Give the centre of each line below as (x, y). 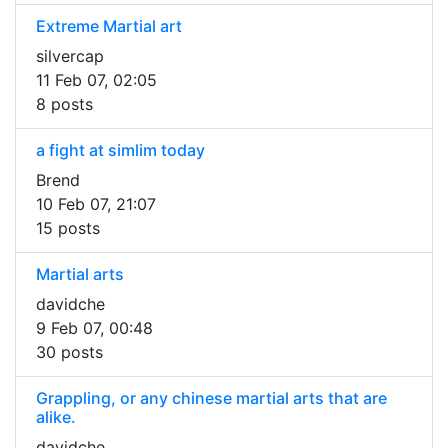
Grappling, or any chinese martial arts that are (211, 398)
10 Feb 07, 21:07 (96, 204)
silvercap (70, 56)
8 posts (64, 104)
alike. (56, 417)
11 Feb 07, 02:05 (96, 80)
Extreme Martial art (109, 26)
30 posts (69, 352)
